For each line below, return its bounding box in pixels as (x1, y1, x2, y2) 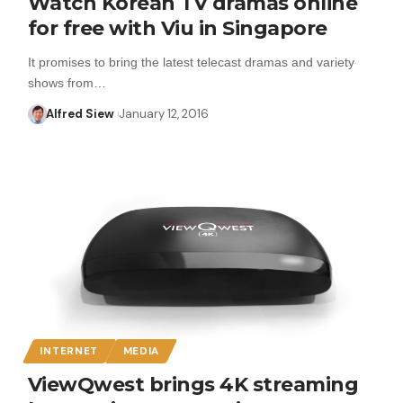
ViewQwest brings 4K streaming (27, 372, 359, 397)
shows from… (27, 75, 106, 90)
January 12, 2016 (118, 105, 209, 121)
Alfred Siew (46, 105, 115, 121)
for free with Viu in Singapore (27, 15, 327, 40)
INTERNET (40, 344, 99, 358)
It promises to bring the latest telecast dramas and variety (27, 54, 354, 69)
